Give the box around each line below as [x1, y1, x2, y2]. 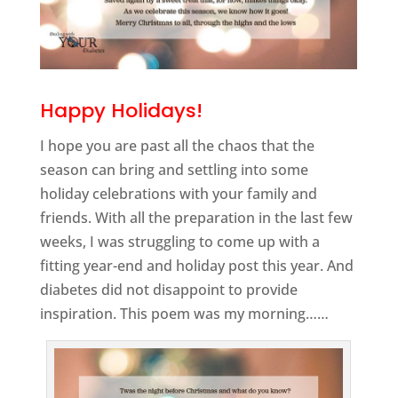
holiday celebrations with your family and [39, 183, 317, 203]
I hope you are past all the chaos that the [39, 135, 314, 155]
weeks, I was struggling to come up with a [39, 231, 320, 251]
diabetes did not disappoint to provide [39, 279, 298, 299]
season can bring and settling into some [39, 159, 308, 179]
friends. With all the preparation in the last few [39, 207, 353, 227]
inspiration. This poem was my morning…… [39, 303, 329, 323]
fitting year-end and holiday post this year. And [39, 255, 354, 275]
